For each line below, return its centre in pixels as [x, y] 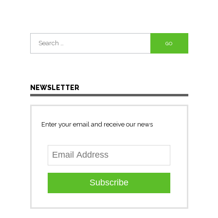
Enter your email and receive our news [97, 124]
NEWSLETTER [54, 88]
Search [41, 39]
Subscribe [109, 183]
